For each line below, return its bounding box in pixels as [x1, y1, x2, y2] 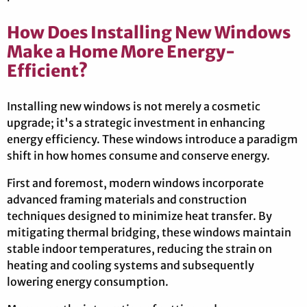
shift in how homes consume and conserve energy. [7, 149, 270, 163]
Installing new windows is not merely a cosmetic [7, 99, 260, 114]
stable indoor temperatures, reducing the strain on [7, 242, 272, 256]
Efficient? [7, 60, 88, 82]
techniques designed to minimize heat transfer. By [7, 209, 272, 223]
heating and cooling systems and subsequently [7, 258, 254, 273]
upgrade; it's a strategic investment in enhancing [7, 116, 265, 130]
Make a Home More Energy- [7, 41, 235, 63]
